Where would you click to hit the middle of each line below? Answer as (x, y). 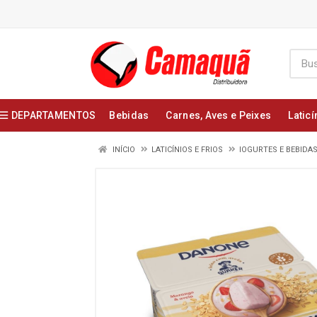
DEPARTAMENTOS (53, 115)
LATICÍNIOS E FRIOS (187, 150)
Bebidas (129, 115)
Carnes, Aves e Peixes (219, 115)
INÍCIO (123, 150)
